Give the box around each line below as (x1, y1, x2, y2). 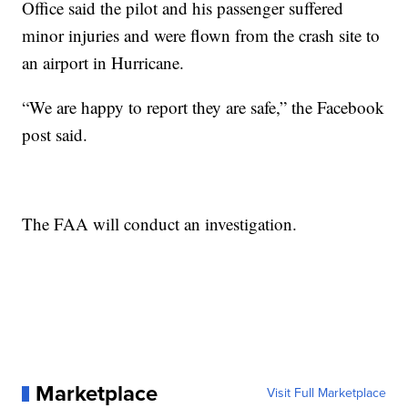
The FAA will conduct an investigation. (22, 212, 298, 236)
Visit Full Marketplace (266, 383, 386, 403)
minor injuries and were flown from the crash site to (22, 24, 381, 47)
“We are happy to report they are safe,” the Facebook (22, 96, 385, 119)
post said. (22, 123, 88, 147)
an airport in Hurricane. (22, 51, 185, 75)
